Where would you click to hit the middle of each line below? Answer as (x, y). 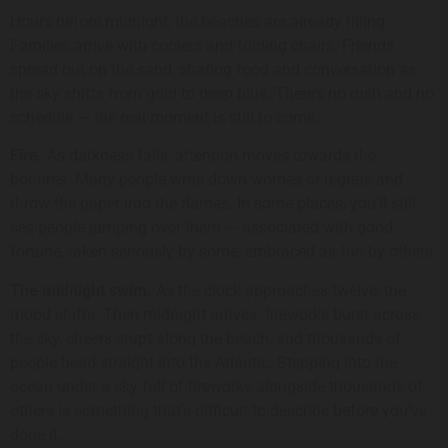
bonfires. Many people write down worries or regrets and (206, 180)
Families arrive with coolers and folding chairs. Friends (202, 45)
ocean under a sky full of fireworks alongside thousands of (216, 386)
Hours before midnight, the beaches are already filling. (199, 21)
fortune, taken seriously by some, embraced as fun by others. (223, 252)
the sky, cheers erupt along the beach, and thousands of (205, 338)
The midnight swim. (81, 290)
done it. (36, 434)
